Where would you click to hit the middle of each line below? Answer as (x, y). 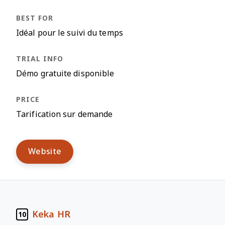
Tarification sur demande (65, 114)
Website (45, 151)
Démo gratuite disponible (65, 74)
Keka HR (51, 214)
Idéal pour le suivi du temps (70, 33)
